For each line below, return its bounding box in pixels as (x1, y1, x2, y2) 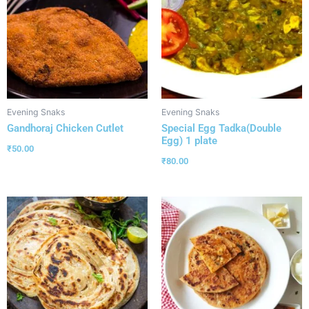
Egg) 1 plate (161, 134, 217, 148)
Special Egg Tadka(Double (161, 122, 281, 135)
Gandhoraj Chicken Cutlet (7, 122, 123, 135)
